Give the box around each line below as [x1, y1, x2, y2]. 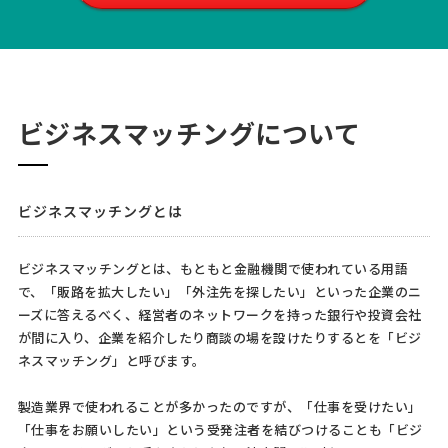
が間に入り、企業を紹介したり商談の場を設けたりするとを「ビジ [17, 329, 422, 349]
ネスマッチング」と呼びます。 [17, 352, 206, 372]
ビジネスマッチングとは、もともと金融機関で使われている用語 [17, 260, 409, 280]
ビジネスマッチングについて [17, 115, 361, 153]
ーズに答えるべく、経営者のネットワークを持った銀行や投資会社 [17, 306, 422, 326]
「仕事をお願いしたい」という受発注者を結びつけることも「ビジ [17, 421, 423, 441]
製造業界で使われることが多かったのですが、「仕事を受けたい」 [17, 398, 422, 418]
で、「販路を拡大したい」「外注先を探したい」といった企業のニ [17, 283, 422, 303]
